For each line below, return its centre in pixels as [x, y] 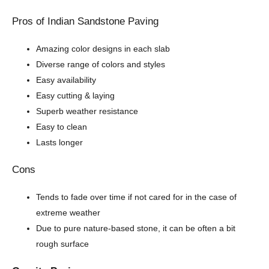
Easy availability [66, 80]
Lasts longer [59, 142]
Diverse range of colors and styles [101, 64]
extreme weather [68, 212]
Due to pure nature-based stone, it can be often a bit [136, 228]
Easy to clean [62, 126]
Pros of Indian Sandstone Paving [85, 21]
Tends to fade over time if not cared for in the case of [136, 197]
